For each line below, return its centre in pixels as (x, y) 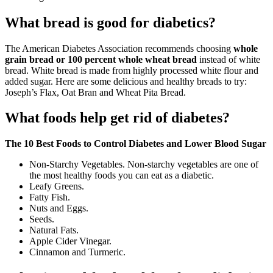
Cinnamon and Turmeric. (77, 252)
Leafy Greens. (57, 186)
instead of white (229, 59)
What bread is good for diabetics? (110, 22)
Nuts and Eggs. (59, 208)
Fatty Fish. (50, 197)
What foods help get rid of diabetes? (117, 118)
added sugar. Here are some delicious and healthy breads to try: (126, 81)
